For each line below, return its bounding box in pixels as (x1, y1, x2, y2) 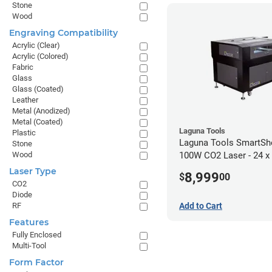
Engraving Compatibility (9, 27, 118, 38)
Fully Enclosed (12, 230, 61, 239)
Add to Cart (179, 200, 222, 211)
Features (9, 217, 49, 228)
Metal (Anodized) (12, 106, 70, 115)
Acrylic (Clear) (12, 41, 60, 50)
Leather (12, 95, 38, 104)
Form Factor (9, 257, 64, 268)
